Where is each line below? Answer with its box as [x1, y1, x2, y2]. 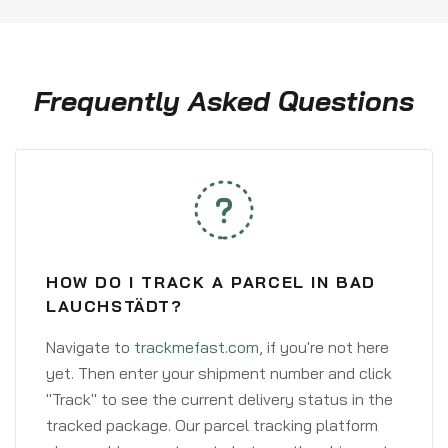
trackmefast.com [134, 337, 259, 357]
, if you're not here [259, 337, 389, 357]
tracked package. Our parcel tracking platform [46, 415, 378, 435]
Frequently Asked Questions [34, 83, 414, 118]
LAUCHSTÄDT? [46, 296, 183, 316]
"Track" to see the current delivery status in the [46, 389, 393, 409]
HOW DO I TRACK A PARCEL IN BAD [46, 272, 377, 292]
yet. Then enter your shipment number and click [46, 363, 392, 383]
